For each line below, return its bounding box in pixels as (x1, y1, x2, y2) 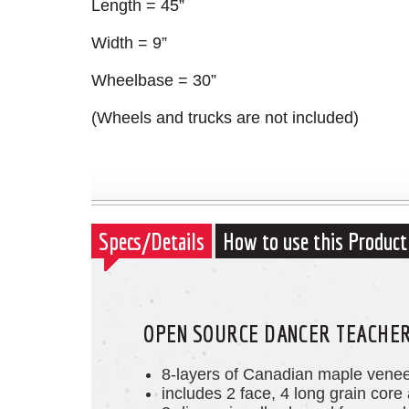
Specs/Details (99, 227, 204, 255)
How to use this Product (223, 227, 407, 255)
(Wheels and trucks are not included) (91, 109, 359, 127)
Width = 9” (91, 34, 167, 52)
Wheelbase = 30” (91, 71, 216, 89)
